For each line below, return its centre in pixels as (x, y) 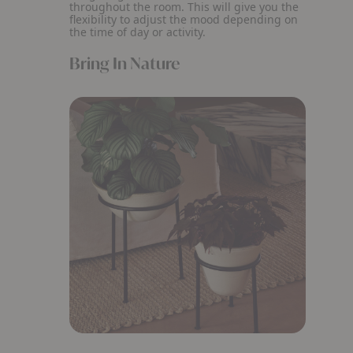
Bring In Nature (124, 63)
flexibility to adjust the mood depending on (184, 19)
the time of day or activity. (139, 32)
